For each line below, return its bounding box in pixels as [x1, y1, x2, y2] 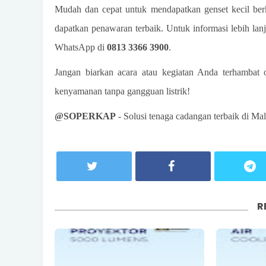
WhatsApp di [55, 42, 107, 52]
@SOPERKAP [55, 111, 116, 121]
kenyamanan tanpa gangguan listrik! [55, 86, 190, 96]
